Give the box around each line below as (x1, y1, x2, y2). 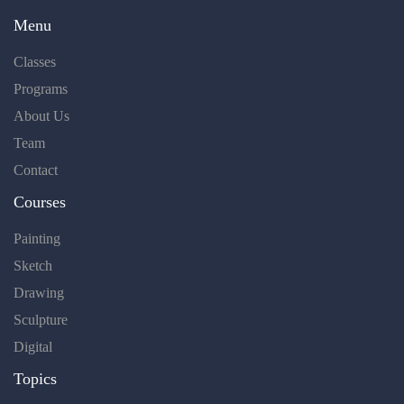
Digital (14, 339, 52, 355)
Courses (14, 193, 66, 212)
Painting (14, 231, 60, 247)
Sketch (14, 258, 52, 274)
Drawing (14, 285, 64, 301)
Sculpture (14, 312, 68, 328)
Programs (14, 81, 68, 97)
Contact (14, 162, 58, 179)
